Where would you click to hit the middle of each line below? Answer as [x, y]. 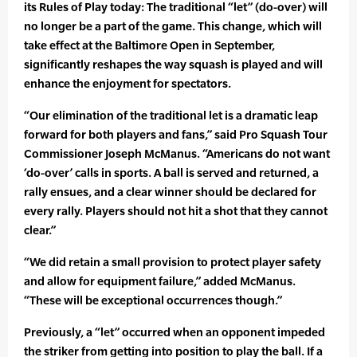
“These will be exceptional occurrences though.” [153, 300]
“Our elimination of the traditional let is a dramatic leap [171, 116]
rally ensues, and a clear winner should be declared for [170, 192]
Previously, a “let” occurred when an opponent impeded [175, 332]
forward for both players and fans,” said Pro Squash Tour [176, 135]
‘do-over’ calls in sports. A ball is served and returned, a [171, 173]
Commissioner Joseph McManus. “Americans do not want [177, 154]
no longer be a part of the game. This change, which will [173, 26]
